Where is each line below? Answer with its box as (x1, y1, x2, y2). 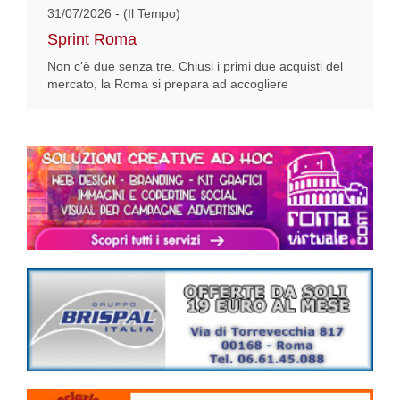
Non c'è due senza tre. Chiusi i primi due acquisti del (47, 59, 343, 74)
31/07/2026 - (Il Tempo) (47, 6, 180, 21)
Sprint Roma (47, 30, 137, 49)
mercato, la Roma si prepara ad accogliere (47, 77, 288, 92)
